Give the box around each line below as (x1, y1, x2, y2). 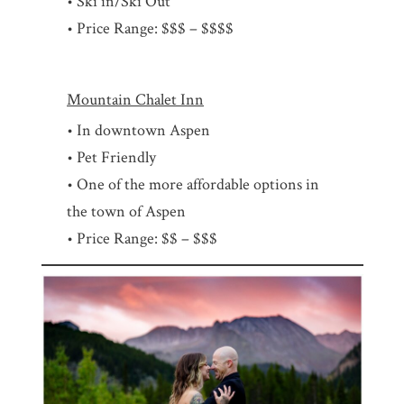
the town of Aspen (67, 200, 187, 222)
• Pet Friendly (67, 146, 157, 168)
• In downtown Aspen (67, 119, 211, 141)
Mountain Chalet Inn (67, 88, 205, 110)
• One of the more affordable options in (67, 173, 320, 195)
